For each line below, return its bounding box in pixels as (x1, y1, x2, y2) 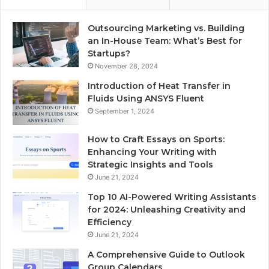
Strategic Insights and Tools (88, 159, 213, 171)
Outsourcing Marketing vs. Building (88, 23, 244, 34)
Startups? (88, 48, 130, 59)
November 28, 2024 (95, 62, 158, 71)
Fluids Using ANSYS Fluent (88, 93, 204, 104)
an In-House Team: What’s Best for (88, 35, 242, 47)
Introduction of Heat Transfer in (88, 80, 231, 92)
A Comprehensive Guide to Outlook (88, 249, 245, 261)
